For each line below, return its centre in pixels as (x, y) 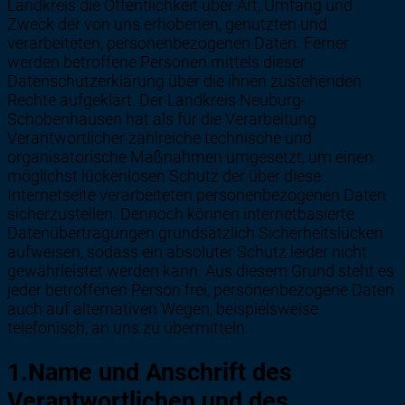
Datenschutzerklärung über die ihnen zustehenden (184, 81)
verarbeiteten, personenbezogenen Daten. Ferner (178, 43)
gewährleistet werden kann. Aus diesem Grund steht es (201, 271)
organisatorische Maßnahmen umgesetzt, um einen (190, 157)
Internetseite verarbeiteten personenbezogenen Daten (197, 195)
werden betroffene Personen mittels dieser (156, 62)
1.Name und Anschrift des (150, 372)
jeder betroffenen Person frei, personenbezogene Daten (201, 290)
